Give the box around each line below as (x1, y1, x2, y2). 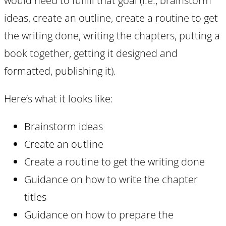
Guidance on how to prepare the (24, 207, 174, 221)
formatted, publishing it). (4, 64, 116, 78)
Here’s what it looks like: (4, 91, 113, 105)
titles (24, 190, 46, 204)
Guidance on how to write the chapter (24, 172, 198, 186)
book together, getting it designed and (4, 46, 178, 60)
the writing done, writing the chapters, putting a (4, 28, 220, 42)
